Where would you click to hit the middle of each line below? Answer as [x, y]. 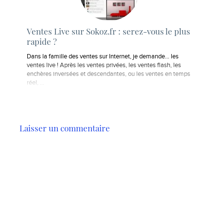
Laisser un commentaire [65, 128]
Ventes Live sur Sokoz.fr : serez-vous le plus [109, 31]
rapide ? [42, 41]
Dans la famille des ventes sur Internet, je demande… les [103, 57]
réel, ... [36, 83]
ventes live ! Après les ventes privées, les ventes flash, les [104, 66]
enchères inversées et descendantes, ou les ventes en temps [109, 74]
